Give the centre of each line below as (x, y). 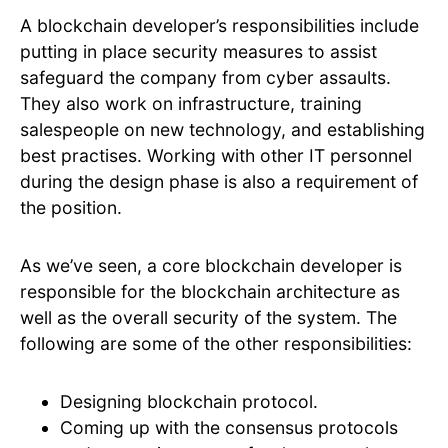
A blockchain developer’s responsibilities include (219, 26)
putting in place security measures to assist (198, 52)
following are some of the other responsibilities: (216, 344)
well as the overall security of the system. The (208, 318)
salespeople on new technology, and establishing (222, 130)
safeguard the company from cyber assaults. (205, 78)
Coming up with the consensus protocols (229, 428)
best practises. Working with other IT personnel (216, 156)
